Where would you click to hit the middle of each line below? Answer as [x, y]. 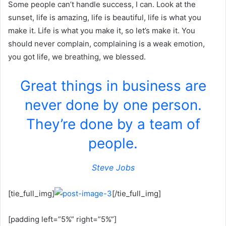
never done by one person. [113, 105]
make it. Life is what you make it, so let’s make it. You [102, 31]
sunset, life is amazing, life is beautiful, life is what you [105, 18]
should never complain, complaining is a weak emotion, [106, 44]
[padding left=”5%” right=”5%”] [62, 219]
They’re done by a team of [113, 124]
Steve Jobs [113, 168]
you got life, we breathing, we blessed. [77, 57]
